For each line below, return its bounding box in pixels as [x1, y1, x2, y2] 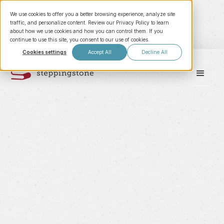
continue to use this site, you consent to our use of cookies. [10, 36, 149, 42]
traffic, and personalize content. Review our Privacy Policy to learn [10, 19, 169, 25]
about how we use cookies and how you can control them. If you [10, 28, 163, 34]
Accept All [87, 49, 111, 55]
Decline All [141, 49, 167, 55]
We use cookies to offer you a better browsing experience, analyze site [10, 11, 175, 17]
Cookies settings [22, 49, 66, 55]
